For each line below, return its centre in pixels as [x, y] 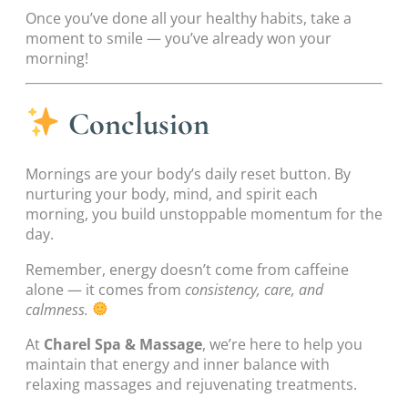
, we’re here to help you [282, 344]
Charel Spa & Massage [123, 344]
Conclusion [139, 124]
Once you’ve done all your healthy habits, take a [189, 19]
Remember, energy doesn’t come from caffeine [187, 269]
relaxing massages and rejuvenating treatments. [191, 384]
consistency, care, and [254, 289]
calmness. [57, 309]
